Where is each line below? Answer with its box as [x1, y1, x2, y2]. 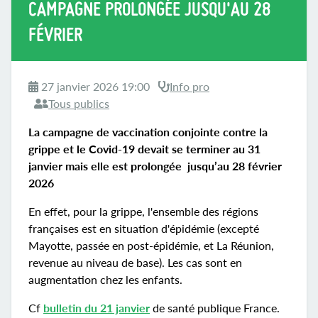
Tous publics [48, 97, 109, 111]
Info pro [170, 79, 209, 94]
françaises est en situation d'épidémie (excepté [28, 221, 259, 236]
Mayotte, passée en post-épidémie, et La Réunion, [28, 238, 274, 253]
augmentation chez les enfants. [28, 273, 182, 287]
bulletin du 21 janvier [43, 301, 150, 315]
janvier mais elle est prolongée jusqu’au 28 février [28, 159, 282, 173]
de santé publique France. [153, 301, 280, 315]
